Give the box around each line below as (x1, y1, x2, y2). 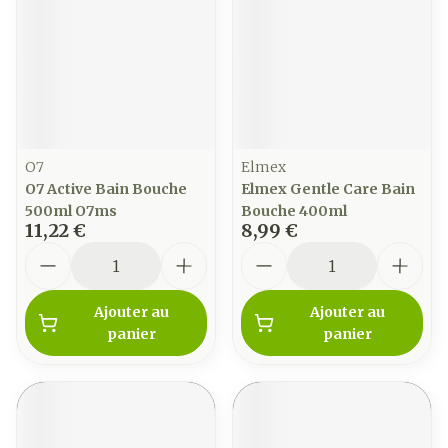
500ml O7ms (25, 202, 117, 220)
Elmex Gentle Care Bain (241, 180, 415, 198)
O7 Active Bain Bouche (25, 180, 187, 198)
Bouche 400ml (241, 202, 347, 220)
